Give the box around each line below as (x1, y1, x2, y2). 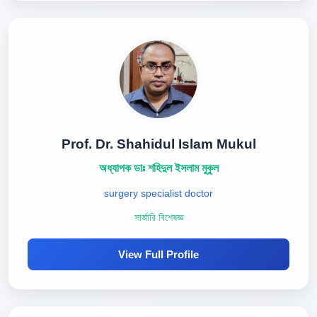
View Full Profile (118, 248, 199, 260)
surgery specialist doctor (104, 188, 213, 199)
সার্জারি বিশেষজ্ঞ (134, 212, 183, 223)
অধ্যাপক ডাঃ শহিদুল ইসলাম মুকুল (98, 162, 219, 174)
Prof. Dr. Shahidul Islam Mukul (61, 137, 256, 151)
